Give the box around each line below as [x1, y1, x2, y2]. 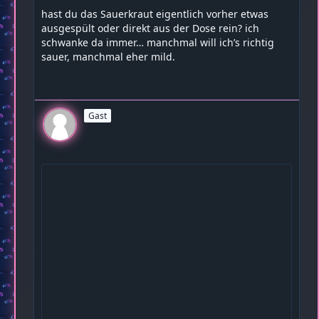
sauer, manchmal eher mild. [41, 50, 175, 63]
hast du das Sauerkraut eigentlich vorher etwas [41, 7, 268, 21]
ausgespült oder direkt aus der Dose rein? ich [41, 21, 259, 35]
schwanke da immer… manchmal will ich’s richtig [41, 36, 274, 49]
